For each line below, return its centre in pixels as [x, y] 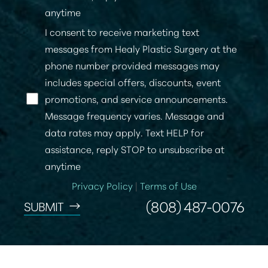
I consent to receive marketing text [122, 31]
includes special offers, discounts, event [133, 81]
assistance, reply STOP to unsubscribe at [135, 148]
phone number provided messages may [132, 65]
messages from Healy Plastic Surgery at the [141, 48]
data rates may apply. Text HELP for [124, 132]
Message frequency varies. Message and [135, 115]
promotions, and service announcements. [136, 98]
